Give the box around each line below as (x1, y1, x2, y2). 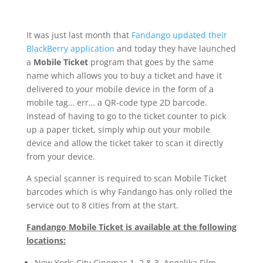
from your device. (26, 151, 95, 162)
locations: (26, 235, 66, 246)
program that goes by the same (87, 56, 214, 68)
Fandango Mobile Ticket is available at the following (26, 221, 237, 232)
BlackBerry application (26, 43, 114, 54)
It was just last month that (26, 29, 131, 41)
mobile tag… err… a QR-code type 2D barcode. (26, 97, 210, 108)
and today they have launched (114, 43, 236, 54)
